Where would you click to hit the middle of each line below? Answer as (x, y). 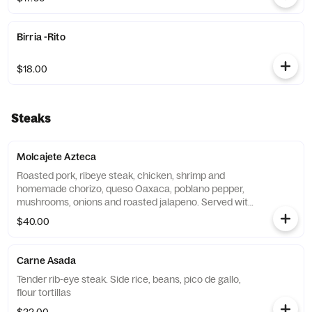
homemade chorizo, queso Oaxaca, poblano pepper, (131, 189)
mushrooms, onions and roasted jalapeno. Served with (135, 202)
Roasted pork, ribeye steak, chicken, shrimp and (121, 175)
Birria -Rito (41, 37)
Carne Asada (47, 260)
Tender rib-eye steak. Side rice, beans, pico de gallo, (129, 279)
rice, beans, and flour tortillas (106, 215)
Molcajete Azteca (57, 157)
